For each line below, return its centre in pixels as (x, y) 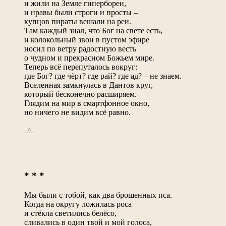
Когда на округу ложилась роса (78, 204)
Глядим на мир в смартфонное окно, (87, 103)
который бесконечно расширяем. (80, 94)
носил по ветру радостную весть (80, 48)
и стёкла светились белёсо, (70, 213)
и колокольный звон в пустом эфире (87, 39)
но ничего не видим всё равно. (77, 112)
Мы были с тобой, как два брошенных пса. (98, 195)
